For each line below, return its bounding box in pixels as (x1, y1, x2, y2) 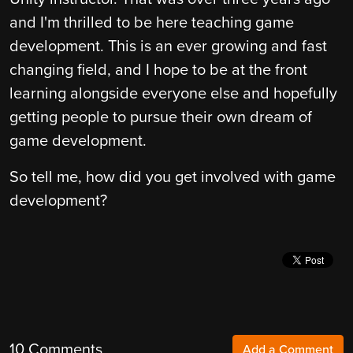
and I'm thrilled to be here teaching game (9, 13, 294, 33)
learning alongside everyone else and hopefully (9, 84, 337, 104)
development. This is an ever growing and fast (9, 37, 327, 57)
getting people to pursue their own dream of (9, 108, 312, 128)
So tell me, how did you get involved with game (9, 168, 336, 188)
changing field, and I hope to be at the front (9, 61, 307, 80)
